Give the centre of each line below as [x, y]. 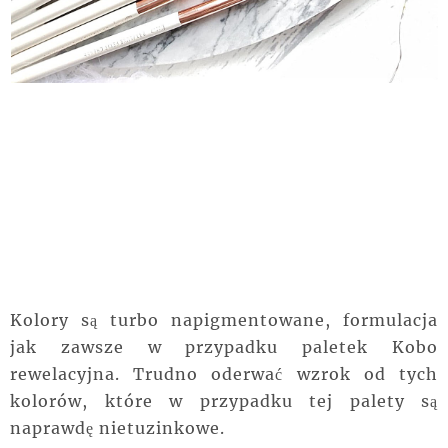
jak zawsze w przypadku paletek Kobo [224, 346]
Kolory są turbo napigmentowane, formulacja [224, 319]
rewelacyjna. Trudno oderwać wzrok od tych [224, 373]
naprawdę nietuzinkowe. [120, 427]
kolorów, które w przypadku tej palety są [224, 400]
